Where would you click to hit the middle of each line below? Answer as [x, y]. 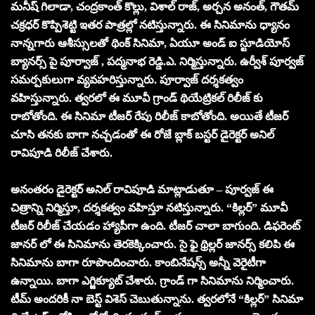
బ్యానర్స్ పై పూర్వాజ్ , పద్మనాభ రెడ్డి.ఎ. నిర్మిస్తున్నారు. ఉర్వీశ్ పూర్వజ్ [157, 61]
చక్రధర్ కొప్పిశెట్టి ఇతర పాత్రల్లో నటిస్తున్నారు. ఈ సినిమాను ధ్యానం [150, 25]
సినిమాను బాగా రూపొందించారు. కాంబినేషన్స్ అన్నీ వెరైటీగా [138, 262]
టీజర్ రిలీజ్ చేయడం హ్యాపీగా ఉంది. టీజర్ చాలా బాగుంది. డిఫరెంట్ [155, 226]
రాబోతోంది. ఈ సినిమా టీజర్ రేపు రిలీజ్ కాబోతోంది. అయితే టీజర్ [149, 116]
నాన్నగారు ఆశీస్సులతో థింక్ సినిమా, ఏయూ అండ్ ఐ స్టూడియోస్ [150, 43]
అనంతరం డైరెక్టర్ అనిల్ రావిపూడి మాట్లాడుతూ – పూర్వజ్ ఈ [142, 189]
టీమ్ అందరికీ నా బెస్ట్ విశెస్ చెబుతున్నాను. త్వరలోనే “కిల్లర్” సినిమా [157, 299]
